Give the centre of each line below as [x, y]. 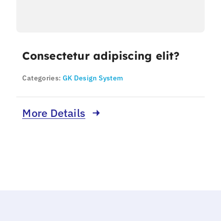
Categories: [42, 78]
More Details [54, 113]
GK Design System [93, 78]
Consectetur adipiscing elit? [101, 56]
